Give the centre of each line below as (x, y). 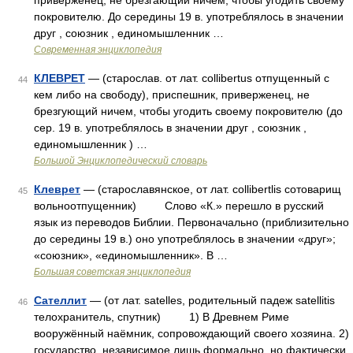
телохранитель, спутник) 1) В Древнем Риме (162, 317)
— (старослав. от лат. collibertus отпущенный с (207, 78)
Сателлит (60, 300)
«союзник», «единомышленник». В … (131, 255)
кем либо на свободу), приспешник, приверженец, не (172, 95)
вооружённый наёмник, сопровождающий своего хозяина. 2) (191, 333)
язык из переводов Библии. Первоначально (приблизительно (191, 222)
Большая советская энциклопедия (112, 272)
